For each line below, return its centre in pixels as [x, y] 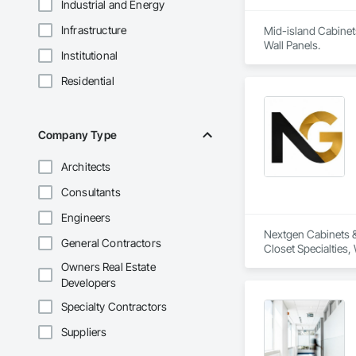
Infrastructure [94, 30]
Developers [89, 283]
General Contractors [111, 243]
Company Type [77, 135]
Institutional [89, 56]
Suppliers [84, 332]
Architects [86, 167]
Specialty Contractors [114, 307]
